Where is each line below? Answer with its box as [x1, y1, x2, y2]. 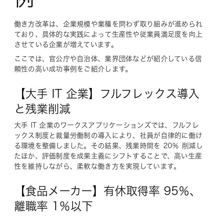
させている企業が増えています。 [14, 41, 118, 48]
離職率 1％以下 [14, 200, 93, 212]
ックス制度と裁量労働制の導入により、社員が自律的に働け [14, 131, 203, 139]
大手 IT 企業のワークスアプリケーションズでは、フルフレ [14, 121, 199, 129]
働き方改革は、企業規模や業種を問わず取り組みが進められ [14, 20, 203, 27]
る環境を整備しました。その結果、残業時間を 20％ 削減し [14, 142, 203, 149]
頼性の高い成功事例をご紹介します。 [14, 65, 132, 72]
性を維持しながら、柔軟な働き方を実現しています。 [14, 162, 181, 170]
